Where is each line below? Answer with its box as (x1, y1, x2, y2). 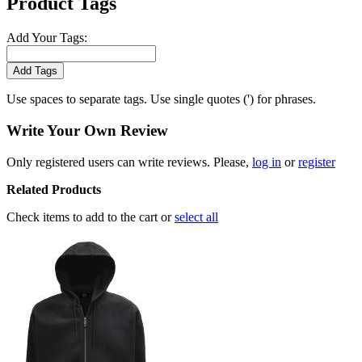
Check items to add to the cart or (6, 209, 175, 224)
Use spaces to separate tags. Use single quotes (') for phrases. (6, 92, 316, 107)
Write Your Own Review (6, 121, 168, 139)
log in (252, 154, 281, 169)
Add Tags (13, 65, 57, 78)
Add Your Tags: (6, 31, 87, 45)
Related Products (6, 182, 101, 196)
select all (175, 209, 218, 224)
